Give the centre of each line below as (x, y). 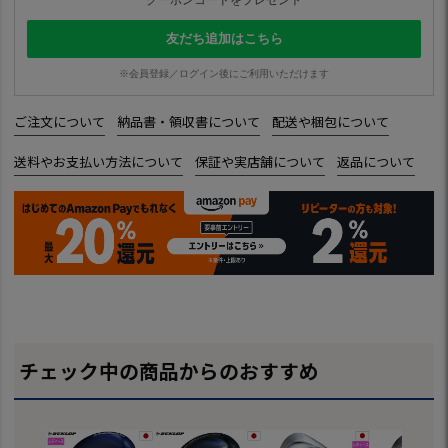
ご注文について (60, 121)
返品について (376, 161)
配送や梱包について (331, 121)
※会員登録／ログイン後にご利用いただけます (224, 73)
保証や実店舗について (260, 161)
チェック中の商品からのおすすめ (169, 371)
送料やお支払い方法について (99, 161)
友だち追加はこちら (224, 38)
